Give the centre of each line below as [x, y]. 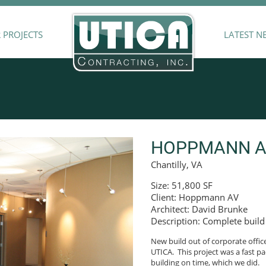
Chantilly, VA [176, 164]
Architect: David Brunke [199, 209]
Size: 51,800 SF [181, 185]
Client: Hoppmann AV [194, 197]
